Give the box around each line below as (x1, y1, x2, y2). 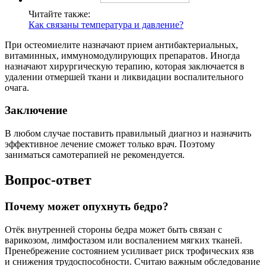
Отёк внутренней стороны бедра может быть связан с (5, 224, 222, 235)
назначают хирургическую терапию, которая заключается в (5, 61, 245, 71)
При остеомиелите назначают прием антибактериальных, (5, 39, 238, 50)
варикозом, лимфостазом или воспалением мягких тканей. (5, 235, 242, 245)
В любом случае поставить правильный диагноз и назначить (5, 128, 251, 139)
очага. (5, 82, 29, 93)
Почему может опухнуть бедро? (5, 199, 169, 213)
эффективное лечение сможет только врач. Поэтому (5, 139, 215, 150)
